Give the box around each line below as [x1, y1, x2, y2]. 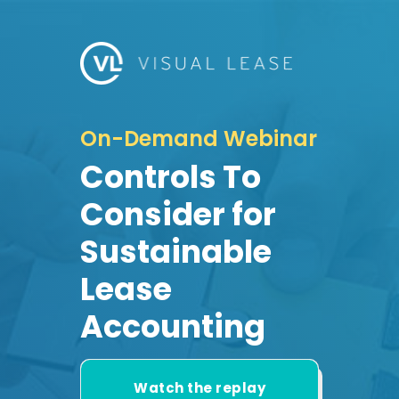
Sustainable [80, 229, 272, 273]
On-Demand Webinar [80, 123, 317, 153]
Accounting [80, 304, 265, 348]
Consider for [80, 191, 276, 236]
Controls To [80, 154, 261, 199]
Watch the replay [134, 378, 265, 397]
